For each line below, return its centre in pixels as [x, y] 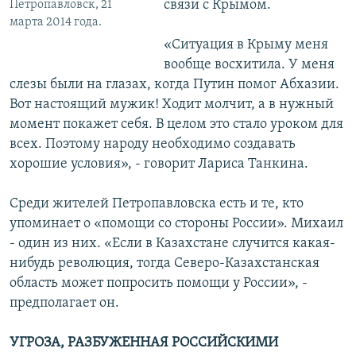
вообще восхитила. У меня [249, 65]
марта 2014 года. [56, 23]
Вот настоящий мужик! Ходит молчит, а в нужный [172, 105]
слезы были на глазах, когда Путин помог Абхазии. [174, 85]
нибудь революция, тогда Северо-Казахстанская [164, 264]
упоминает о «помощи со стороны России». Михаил [176, 224]
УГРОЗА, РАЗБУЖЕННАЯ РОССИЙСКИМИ [144, 343]
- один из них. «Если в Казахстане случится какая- [172, 244]
